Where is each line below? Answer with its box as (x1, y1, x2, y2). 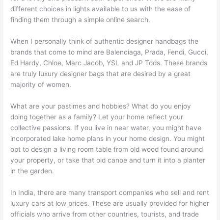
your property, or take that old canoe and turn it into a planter (10, 156, 206, 164)
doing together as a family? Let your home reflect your (10, 112, 184, 121)
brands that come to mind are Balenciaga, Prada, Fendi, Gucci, (10, 48, 209, 56)
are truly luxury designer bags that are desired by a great (10, 70, 191, 78)
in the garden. (10, 166, 55, 175)
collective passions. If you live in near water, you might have (10, 123, 202, 132)
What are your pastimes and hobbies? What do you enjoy (10, 102, 192, 110)
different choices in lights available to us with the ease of (10, 5, 191, 13)
